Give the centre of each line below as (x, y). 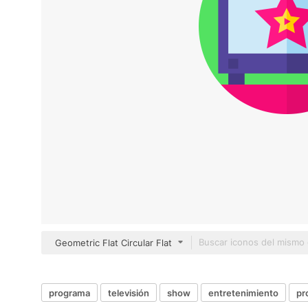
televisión (129, 293)
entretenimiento (243, 293)
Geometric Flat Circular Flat (113, 243)
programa (69, 293)
